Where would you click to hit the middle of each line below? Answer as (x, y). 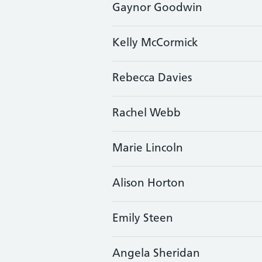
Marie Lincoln (148, 149)
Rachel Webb (146, 114)
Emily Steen (143, 219)
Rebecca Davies (152, 79)
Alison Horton (149, 184)
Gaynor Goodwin (157, 8)
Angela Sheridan (156, 254)
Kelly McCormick (155, 44)
